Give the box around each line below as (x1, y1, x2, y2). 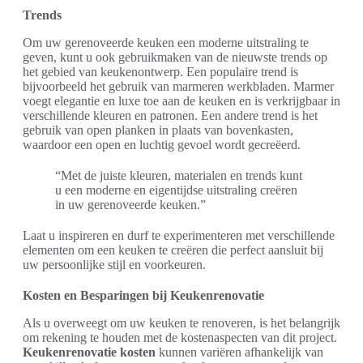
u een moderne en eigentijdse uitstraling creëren (55, 183, 297, 198)
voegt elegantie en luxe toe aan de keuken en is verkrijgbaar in (23, 94, 340, 109)
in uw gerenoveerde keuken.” (55, 198, 206, 212)
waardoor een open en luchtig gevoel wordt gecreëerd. (23, 138, 301, 152)
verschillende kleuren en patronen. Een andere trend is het (23, 109, 318, 123)
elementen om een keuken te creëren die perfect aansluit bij (23, 243, 323, 258)
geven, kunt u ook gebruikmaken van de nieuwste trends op (23, 50, 327, 65)
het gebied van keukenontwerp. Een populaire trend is (23, 65, 298, 79)
